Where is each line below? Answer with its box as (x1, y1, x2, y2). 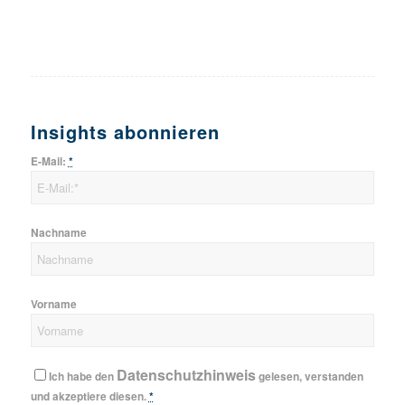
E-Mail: (30, 153, 69, 169)
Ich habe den (48, 368, 117, 384)
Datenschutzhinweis (116, 363, 256, 385)
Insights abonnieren (30, 118, 220, 145)
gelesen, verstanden (255, 368, 363, 384)
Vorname (30, 296, 77, 312)
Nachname (30, 224, 87, 240)
